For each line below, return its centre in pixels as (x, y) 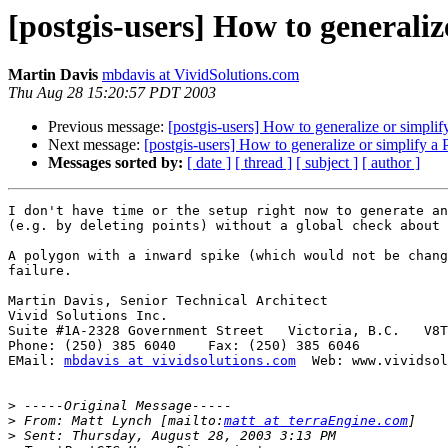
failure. (40, 271)
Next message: (96, 145)
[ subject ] (327, 163)
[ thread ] (263, 163)
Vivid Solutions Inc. (88, 316)
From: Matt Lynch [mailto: (120, 421)
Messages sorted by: (115, 163)
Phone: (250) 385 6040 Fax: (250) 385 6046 (184, 346)
